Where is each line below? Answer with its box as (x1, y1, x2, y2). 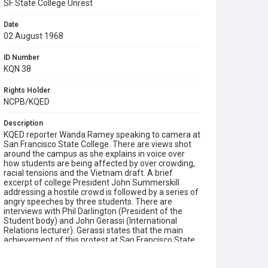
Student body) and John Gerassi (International (4, 216, 177, 226)
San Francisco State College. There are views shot (4, 139, 191, 149)
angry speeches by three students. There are (4, 197, 172, 206)
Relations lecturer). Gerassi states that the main (4, 226, 183, 235)
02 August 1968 (4, 31, 63, 41)
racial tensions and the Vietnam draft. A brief (4, 168, 173, 178)
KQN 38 (4, 64, 31, 74)
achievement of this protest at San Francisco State (4, 235, 195, 245)
